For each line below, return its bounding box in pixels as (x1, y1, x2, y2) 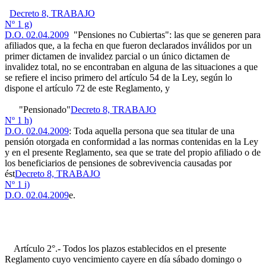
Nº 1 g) (5, 19, 32, 29)
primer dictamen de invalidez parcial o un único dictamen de (5, 51, 230, 61)
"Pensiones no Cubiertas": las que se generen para (69, 30, 261, 40)
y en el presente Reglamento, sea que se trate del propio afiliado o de (5, 147, 261, 157)
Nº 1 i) (5, 179, 30, 189)
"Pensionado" (5, 104, 71, 115)
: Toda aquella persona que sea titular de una (69, 126, 235, 136)
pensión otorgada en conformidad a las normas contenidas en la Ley (5, 137, 258, 147)
